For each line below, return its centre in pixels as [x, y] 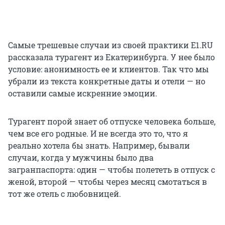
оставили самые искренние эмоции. [83, 93]
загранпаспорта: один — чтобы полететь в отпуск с [111, 170]
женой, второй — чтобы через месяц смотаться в [107, 182]
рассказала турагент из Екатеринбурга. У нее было [111, 57]
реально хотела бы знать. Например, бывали [99, 146]
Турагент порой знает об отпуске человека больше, [112, 122]
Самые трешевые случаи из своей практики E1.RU [110, 45]
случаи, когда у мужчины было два [81, 158]
